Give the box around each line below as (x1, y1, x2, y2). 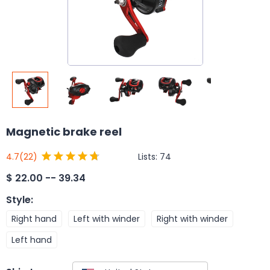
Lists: (138, 150, 160, 163)
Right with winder (157, 212, 228, 225)
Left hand (11, 233, 52, 246)
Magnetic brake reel (6, 124, 122, 139)
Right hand (11, 212, 57, 225)
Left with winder (74, 212, 140, 225)
